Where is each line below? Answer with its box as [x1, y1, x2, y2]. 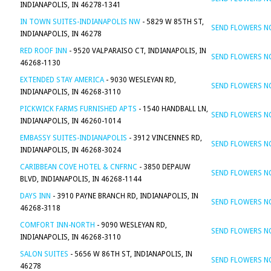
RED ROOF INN [20, 47, 67, 55]
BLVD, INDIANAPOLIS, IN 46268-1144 [20, 175, 142, 183]
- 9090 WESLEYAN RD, [95, 221, 167, 229]
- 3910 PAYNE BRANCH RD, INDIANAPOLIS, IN [51, 192, 198, 200]
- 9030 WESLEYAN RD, [104, 76, 176, 84]
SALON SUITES [20, 250, 68, 258]
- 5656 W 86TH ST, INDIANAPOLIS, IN [68, 250, 192, 258]
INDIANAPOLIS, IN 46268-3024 [20, 146, 121, 154]
